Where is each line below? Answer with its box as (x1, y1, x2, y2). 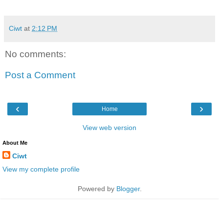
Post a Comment (5, 70, 75, 81)
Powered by (77, 184, 116, 193)
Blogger (116, 184, 140, 193)
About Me (2, 139, 27, 146)
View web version (83, 123, 136, 131)
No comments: (5, 48, 66, 59)
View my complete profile (2, 165, 80, 173)
